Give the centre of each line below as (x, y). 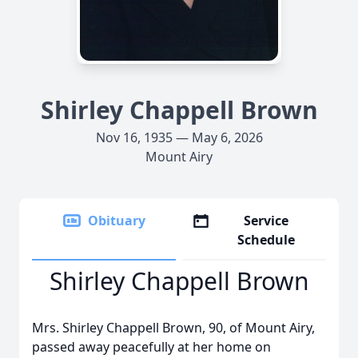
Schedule (267, 240)
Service (267, 221)
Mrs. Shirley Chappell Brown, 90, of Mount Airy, (173, 328)
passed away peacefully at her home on (151, 347)
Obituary (117, 221)
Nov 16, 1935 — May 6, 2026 (179, 137)
